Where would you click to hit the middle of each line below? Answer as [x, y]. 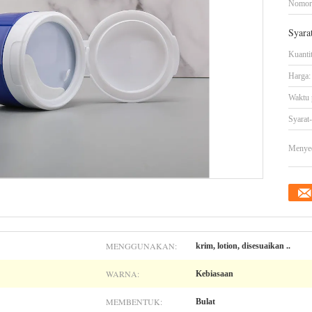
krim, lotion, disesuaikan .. [243, 246]
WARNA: [123, 274]
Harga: [299, 76]
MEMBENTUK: [134, 302]
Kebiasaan [214, 274]
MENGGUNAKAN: [141, 246]
